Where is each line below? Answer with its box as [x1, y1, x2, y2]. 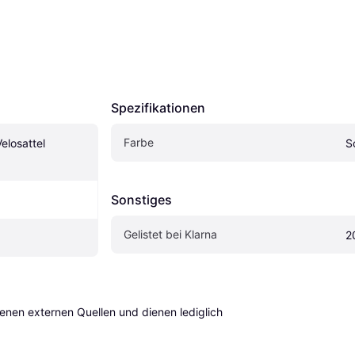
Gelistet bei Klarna [124, 227, 217, 241]
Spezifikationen [111, 100, 205, 116]
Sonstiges [111, 192, 172, 208]
